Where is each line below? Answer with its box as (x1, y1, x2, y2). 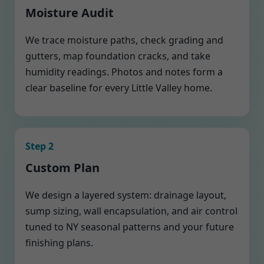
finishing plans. (25, 236, 93, 249)
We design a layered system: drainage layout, (25, 189, 226, 202)
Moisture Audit (25, 5, 114, 21)
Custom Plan (25, 160, 100, 176)
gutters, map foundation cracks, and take (25, 49, 210, 62)
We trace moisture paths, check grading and (25, 34, 223, 47)
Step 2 (25, 140, 54, 153)
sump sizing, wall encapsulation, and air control (25, 204, 237, 217)
